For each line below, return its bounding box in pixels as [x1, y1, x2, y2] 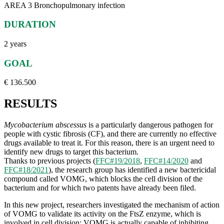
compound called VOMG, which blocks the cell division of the [4, 174, 202, 183]
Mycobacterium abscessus [4, 120, 88, 129]
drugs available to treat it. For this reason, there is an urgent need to [4, 138, 214, 147]
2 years [4, 39, 26, 48]
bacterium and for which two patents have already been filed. [4, 183, 198, 192]
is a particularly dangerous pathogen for [88, 120, 213, 129]
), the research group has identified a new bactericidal [48, 165, 216, 174]
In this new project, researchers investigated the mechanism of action [4, 200, 219, 209]
